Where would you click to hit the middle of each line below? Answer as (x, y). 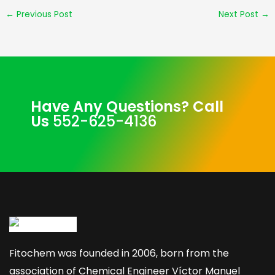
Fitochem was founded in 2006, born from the (119, 254)
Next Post (239, 14)
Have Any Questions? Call (127, 106)
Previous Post (44, 14)
